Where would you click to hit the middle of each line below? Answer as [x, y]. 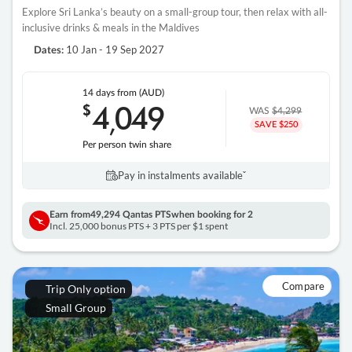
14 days [99, 93]
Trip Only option [85, 289]
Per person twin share [126, 145]
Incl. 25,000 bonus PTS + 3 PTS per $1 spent [139, 226]
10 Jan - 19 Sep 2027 [114, 50]
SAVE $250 [277, 125]
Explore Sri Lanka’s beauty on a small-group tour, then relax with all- [175, 12]
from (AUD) [140, 93]
